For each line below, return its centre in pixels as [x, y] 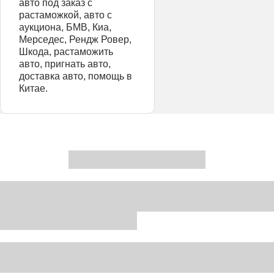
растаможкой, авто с [65, 15]
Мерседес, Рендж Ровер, [75, 39]
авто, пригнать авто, [65, 64]
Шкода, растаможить [66, 52]
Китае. [33, 88]
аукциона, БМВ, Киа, [65, 27]
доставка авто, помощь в [76, 76]
